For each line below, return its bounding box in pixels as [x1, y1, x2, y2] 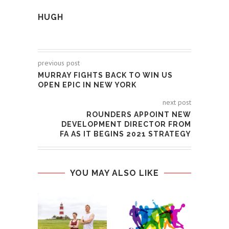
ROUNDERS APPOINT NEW [86, 110, 191, 119]
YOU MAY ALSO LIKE [70, 168, 159, 178]
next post [163, 98, 191, 107]
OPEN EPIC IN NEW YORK [38, 81, 136, 89]
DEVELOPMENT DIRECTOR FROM [61, 120, 191, 129]
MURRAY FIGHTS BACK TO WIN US [38, 71, 173, 80]
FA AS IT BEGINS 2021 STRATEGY [60, 130, 191, 139]
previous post [38, 58, 80, 68]
